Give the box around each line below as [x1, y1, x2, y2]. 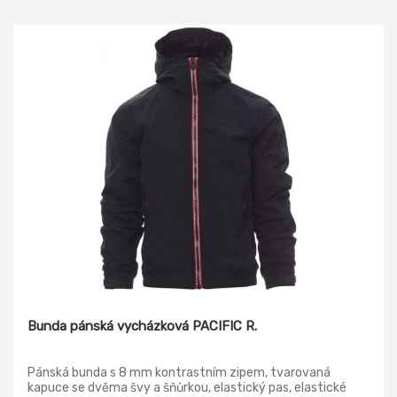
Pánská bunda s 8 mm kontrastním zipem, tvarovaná [27, 364, 331, 380]
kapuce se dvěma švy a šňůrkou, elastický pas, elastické [27, 379, 346, 395]
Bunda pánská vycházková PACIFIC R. [27, 317, 257, 334]
